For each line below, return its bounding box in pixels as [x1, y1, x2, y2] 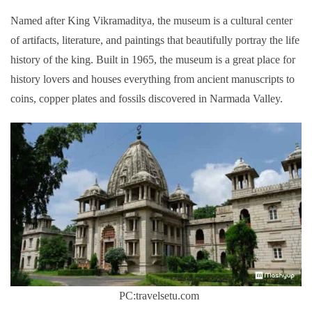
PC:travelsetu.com [113, 289, 199, 302]
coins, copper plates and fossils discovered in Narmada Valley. [10, 92, 283, 104]
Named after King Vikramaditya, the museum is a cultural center [10, 14, 292, 26]
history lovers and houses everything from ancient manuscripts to [10, 72, 295, 85]
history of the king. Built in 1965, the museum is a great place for [10, 53, 295, 65]
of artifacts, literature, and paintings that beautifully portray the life [10, 33, 299, 46]
